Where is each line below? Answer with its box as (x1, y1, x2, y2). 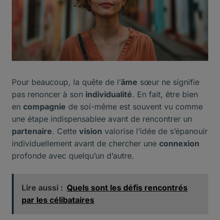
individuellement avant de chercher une (12, 138, 159, 149)
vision (79, 126, 102, 137)
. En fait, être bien (132, 89, 198, 100)
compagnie (23, 102, 66, 112)
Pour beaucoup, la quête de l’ (12, 77, 121, 87)
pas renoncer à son (12, 89, 85, 100)
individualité (85, 89, 132, 100)
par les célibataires (22, 195, 94, 205)
